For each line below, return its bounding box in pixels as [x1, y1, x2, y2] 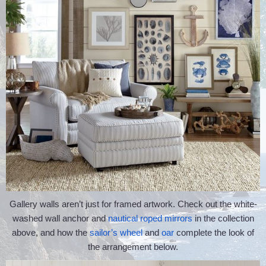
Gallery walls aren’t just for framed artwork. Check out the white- [9, 198, 257, 209]
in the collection [192, 213, 254, 223]
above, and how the [12, 227, 90, 237]
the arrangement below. [88, 241, 178, 252]
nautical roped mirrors [107, 213, 192, 223]
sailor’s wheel [90, 227, 142, 237]
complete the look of [174, 227, 254, 237]
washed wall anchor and [12, 213, 108, 223]
